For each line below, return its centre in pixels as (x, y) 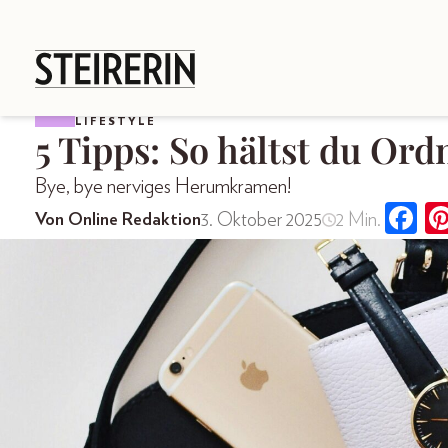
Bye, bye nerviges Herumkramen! (163, 186)
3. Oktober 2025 (261, 220)
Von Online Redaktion (118, 220)
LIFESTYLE (115, 121)
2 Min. (358, 220)
